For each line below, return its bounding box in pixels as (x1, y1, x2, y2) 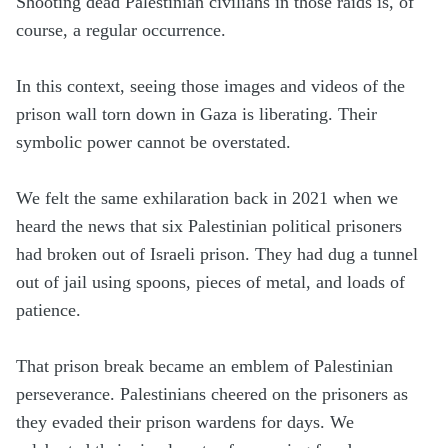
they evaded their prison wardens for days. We (16, 412, 354, 433)
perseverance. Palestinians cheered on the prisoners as (16, 384, 408, 405)
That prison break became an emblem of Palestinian (16, 356, 393, 377)
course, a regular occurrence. (16, 20, 226, 41)
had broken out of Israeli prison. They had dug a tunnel (16, 244, 418, 265)
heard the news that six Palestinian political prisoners (16, 216, 402, 237)
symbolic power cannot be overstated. (16, 132, 291, 153)
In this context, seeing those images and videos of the (16, 76, 405, 97)
